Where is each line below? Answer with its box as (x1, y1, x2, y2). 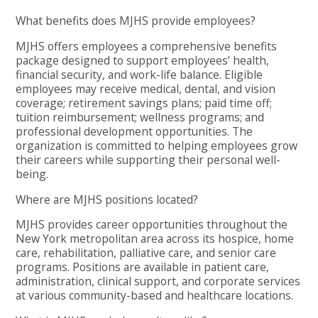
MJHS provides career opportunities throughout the (16, 216, 288, 233)
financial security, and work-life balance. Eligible (16, 66, 263, 82)
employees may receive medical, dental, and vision (16, 80, 276, 97)
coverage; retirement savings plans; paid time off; (16, 94, 273, 111)
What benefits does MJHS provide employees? (16, 13, 256, 29)
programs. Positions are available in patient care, (16, 259, 270, 275)
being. (16, 165, 49, 182)
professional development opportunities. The (16, 123, 253, 139)
